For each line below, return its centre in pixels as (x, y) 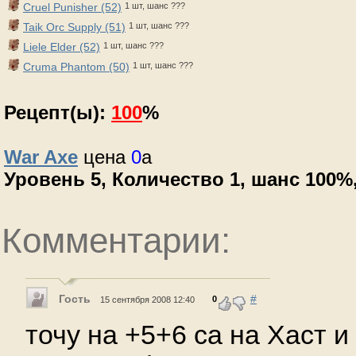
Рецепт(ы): (58, 112)
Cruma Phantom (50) (76, 66)
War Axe (41, 157)
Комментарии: (116, 241)
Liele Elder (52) (62, 46)
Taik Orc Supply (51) (74, 27)
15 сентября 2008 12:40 (147, 299)
